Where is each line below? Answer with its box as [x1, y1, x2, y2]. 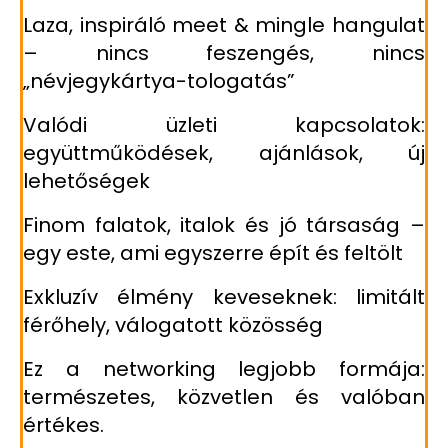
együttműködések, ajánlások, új [23, 139, 425, 168]
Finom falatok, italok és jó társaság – [23, 211, 425, 240]
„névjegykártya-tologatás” [23, 67, 295, 96]
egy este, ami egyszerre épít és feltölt [23, 239, 403, 268]
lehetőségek [23, 167, 150, 196]
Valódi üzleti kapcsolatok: [23, 111, 425, 140]
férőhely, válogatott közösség [23, 311, 323, 340]
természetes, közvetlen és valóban [23, 383, 425, 412]
